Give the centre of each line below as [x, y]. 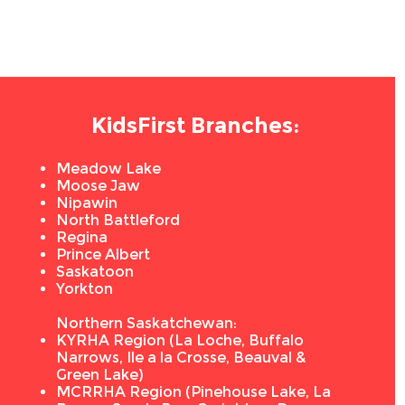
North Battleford [118, 220]
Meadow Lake [109, 169]
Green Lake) [100, 375]
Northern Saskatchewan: [147, 323]
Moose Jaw [99, 186]
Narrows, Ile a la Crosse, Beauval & [181, 358]
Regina [82, 237]
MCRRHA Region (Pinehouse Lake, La [194, 392]
